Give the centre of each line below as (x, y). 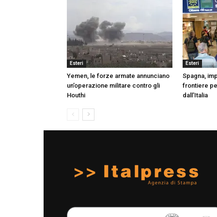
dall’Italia (195, 95)
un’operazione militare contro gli (113, 85)
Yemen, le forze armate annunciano (118, 76)
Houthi (76, 95)
